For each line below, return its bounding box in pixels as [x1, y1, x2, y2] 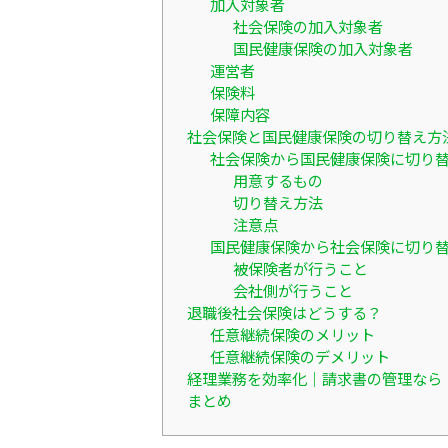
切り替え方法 [232, 191, 323, 214]
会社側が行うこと [232, 279, 353, 302]
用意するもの [232, 169, 323, 192]
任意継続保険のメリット [209, 323, 375, 346]
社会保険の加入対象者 [232, 15, 383, 38]
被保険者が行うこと [232, 257, 368, 280]
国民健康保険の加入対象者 [232, 37, 413, 60]
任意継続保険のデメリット [209, 345, 390, 368]
